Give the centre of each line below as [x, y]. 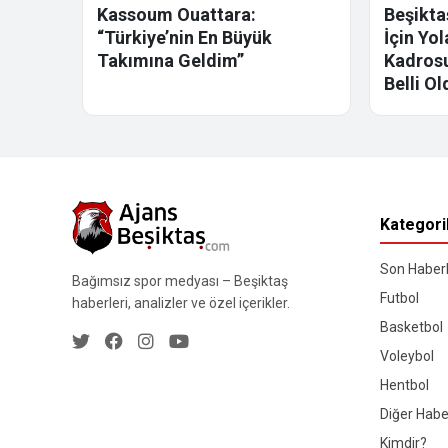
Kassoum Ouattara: [176, 15]
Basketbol [411, 327]
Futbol [399, 298]
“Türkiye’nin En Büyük [184, 38]
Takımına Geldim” [170, 61]
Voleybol [406, 356]
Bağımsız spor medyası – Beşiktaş [180, 280]
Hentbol [404, 385]
